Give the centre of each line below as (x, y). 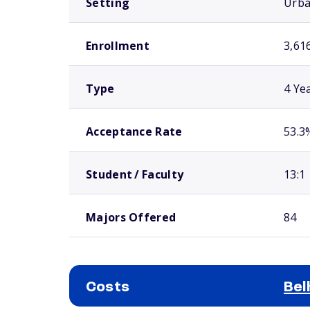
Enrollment (118, 46)
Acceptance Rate (134, 131)
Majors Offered (131, 217)
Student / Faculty (135, 174)
